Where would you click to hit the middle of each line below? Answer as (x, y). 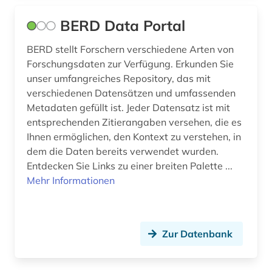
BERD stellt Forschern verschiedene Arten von (130, 49)
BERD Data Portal (123, 26)
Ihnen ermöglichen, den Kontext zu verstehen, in (134, 137)
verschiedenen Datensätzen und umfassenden (131, 93)
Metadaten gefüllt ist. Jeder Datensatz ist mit (128, 108)
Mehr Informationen (71, 181)
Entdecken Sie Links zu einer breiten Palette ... (130, 166)
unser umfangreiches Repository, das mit (119, 79)
